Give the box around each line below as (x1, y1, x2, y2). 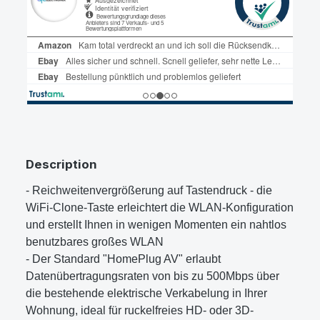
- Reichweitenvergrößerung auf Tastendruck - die (26, 184, 272, 196)
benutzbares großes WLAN (26, 235, 164, 248)
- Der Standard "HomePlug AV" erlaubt (26, 252, 221, 265)
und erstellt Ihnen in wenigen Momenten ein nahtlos (26, 218, 286, 231)
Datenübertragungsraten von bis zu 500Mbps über (26, 269, 279, 282)
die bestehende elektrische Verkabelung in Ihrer (26, 286, 267, 299)
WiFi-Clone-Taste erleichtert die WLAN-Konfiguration (26, 201, 294, 214)
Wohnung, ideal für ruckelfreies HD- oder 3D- (26, 304, 254, 316)
